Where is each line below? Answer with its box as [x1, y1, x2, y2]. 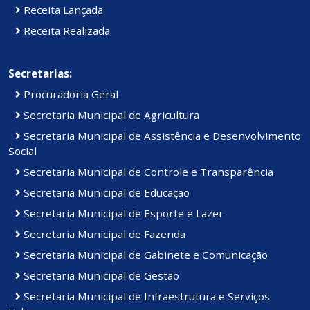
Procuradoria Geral [21, 87, 118, 102]
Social [8, 144, 37, 158]
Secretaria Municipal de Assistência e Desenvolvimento [21, 129, 301, 143]
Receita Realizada [21, 24, 110, 38]
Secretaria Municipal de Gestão [21, 268, 179, 283]
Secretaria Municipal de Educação [21, 185, 190, 200]
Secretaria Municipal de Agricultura [21, 108, 199, 122]
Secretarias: [8, 66, 72, 81]
